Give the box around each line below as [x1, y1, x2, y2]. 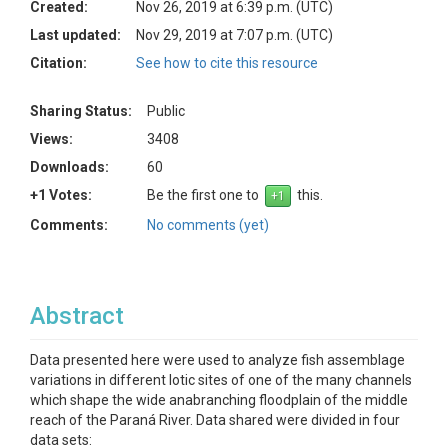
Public [147, 103, 185, 119]
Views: [30, 131, 73, 147]
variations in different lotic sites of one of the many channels [30, 372, 412, 388]
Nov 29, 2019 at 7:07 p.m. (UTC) [136, 27, 333, 43]
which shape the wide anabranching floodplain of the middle [30, 392, 408, 408]
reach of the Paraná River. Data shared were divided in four [30, 412, 400, 428]
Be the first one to [147, 187, 265, 203]
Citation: [30, 55, 87, 71]
